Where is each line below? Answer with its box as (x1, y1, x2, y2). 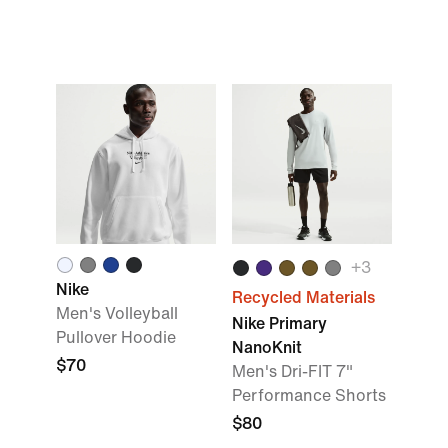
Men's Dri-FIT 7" (232, 363, 353, 380)
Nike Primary (232, 315, 327, 332)
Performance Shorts (232, 387, 386, 404)
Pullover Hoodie (56, 329, 176, 346)
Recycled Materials (232, 289, 375, 306)
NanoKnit (232, 339, 302, 356)
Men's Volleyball (56, 305, 178, 322)
